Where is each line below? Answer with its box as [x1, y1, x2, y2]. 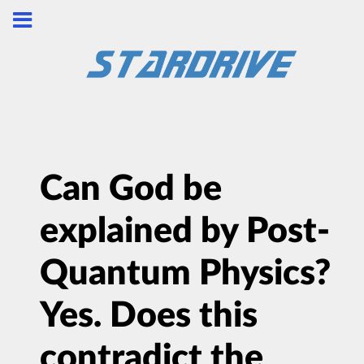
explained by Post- [40, 214, 330, 249]
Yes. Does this [40, 298, 258, 334]
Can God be [40, 171, 222, 207]
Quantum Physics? [40, 256, 331, 292]
